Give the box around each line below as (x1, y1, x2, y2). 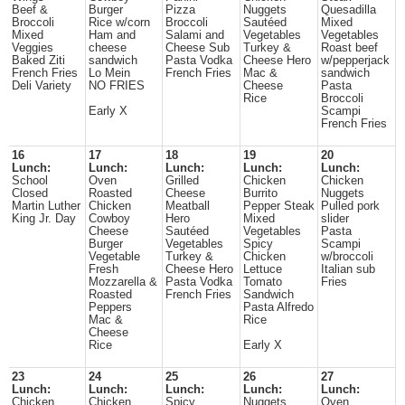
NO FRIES (89, 80, 145, 92)
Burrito (243, 187, 278, 200)
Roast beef (321, 42, 378, 54)
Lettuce (243, 263, 282, 276)
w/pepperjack (321, 54, 390, 67)
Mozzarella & (89, 276, 157, 288)
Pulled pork (321, 200, 380, 212)
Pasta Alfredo (243, 301, 314, 314)
